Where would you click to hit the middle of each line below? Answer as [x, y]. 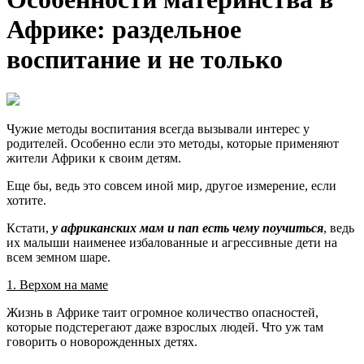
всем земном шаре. [58, 257]
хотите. [26, 200]
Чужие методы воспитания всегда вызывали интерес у [158, 128]
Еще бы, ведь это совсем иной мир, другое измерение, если [171, 185]
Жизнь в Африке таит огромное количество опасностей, [162, 312]
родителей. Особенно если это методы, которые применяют [173, 143]
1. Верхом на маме [57, 284]
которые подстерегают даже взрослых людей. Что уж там [165, 327]
